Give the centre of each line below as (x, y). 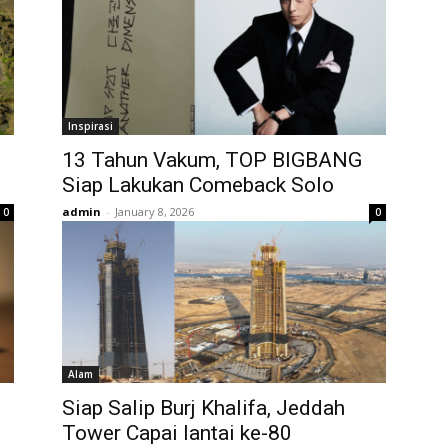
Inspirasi (90, 126)
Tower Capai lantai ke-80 (177, 433)
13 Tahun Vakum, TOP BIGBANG (212, 160)
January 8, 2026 (154, 211)
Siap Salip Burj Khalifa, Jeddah (203, 408)
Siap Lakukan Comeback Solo (198, 185)
